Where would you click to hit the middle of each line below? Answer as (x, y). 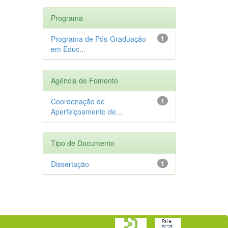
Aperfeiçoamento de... (86, 111)
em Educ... (68, 49)
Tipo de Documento (82, 143)
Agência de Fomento (84, 80)
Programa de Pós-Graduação (98, 38)
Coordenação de (78, 101)
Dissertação (70, 164)
